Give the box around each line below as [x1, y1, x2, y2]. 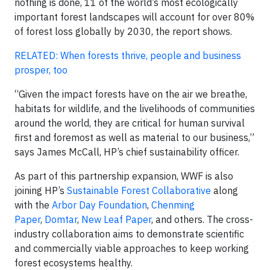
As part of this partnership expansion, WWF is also [14, 170, 233, 182]
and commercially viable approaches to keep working [14, 242, 249, 254]
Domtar [45, 213, 77, 225]
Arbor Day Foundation [52, 199, 147, 211]
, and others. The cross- [151, 213, 253, 225]
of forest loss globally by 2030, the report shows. [14, 25, 232, 37]
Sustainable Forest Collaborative [67, 184, 211, 196]
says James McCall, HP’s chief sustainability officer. [14, 146, 242, 158]
